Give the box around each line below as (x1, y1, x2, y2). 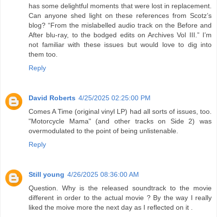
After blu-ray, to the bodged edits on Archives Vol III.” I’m (29, 31, 212, 39)
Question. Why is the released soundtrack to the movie (29, 184, 212, 192)
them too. (29, 50, 58, 59)
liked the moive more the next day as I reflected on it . (29, 203, 193, 212)
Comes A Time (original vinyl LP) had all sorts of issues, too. (29, 108, 212, 116)
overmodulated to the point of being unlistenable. (29, 127, 178, 135)
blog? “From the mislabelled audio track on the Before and (29, 21, 212, 30)
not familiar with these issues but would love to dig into (29, 41, 212, 49)
